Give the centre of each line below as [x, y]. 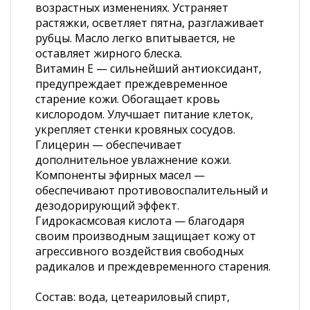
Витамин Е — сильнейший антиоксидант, [148, 69]
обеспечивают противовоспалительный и [152, 190]
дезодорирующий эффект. [107, 206]
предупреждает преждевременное [131, 84]
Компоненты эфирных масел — [120, 175]
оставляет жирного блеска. [109, 53]
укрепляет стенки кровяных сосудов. [135, 129]
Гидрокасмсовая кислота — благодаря [140, 221]
